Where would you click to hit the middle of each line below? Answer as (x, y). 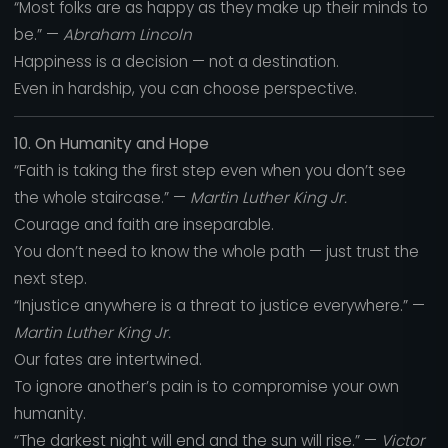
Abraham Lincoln (127, 35)
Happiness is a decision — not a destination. (176, 62)
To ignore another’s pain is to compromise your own (206, 387)
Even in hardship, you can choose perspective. (185, 89)
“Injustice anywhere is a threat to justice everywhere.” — (219, 306)
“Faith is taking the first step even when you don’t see (209, 171)
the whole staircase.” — (101, 198)
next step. (50, 279)
